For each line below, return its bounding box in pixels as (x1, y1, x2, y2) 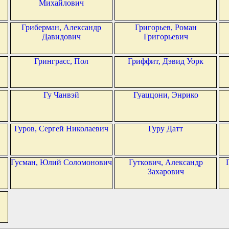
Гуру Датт (148, 124, 183, 133)
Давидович (42, 32, 81, 41)
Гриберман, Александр (21, 23, 101, 32)
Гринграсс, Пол (34, 57, 88, 66)
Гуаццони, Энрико (133, 90, 198, 100)
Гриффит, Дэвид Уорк (128, 57, 203, 66)
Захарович (147, 167, 184, 176)
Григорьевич (143, 32, 188, 41)
